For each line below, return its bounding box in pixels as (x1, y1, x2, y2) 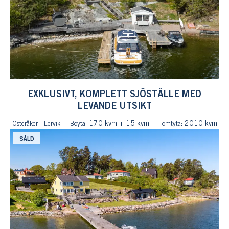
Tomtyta (158, 121, 181, 127)
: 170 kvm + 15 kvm (85, 121, 149, 127)
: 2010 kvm (180, 121, 217, 127)
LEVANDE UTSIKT (77, 102, 152, 110)
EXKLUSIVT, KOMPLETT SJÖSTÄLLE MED (28, 90, 201, 99)
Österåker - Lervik (12, 121, 60, 127)
